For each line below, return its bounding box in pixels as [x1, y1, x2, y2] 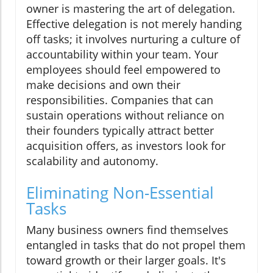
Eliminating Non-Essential [26, 182, 214, 204]
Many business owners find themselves [26, 222, 229, 238]
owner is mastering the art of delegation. [26, 1, 235, 16]
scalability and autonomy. [26, 154, 158, 169]
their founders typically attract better [26, 123, 214, 138]
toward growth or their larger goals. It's [26, 253, 226, 268]
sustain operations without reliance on [26, 108, 224, 123]
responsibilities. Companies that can [26, 93, 213, 108]
